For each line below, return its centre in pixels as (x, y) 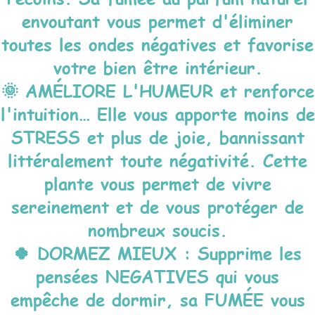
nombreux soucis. (157, 230)
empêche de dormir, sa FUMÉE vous (157, 299)
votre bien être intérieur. (157, 67)
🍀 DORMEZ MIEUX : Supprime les (157, 253)
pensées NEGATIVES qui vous (157, 276)
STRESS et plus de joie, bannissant (157, 137)
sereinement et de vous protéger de (157, 206)
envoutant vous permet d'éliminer (157, 21)
